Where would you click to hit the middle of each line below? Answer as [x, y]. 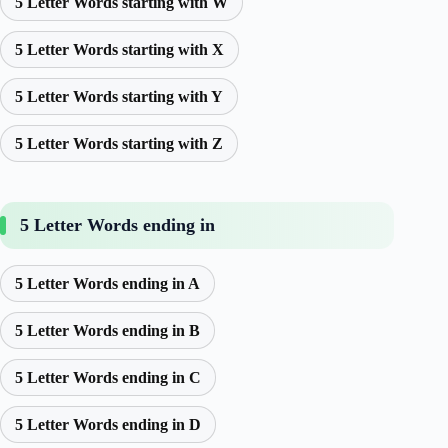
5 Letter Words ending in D [108, 424]
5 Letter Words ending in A [107, 283]
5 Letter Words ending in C [108, 377]
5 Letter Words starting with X [119, 49]
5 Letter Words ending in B [107, 330]
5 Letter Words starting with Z [119, 143]
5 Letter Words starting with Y [119, 96]
